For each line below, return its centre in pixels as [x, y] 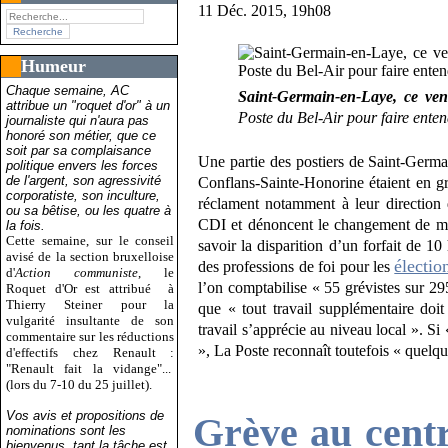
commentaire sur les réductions [90, 336]
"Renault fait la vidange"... [90, 368]
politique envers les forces [82, 165]
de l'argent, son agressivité [83, 180]
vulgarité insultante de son [90, 320]
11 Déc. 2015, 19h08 [265, 11]
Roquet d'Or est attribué [83, 288]
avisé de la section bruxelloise [90, 256]
